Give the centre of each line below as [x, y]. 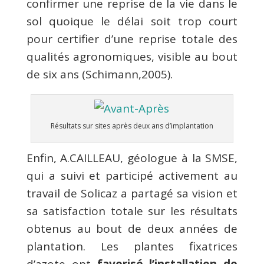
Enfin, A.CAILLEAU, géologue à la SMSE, [132, 158]
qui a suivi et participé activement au [132, 175]
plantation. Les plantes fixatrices [132, 246]
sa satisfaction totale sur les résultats [132, 211]
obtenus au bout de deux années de [132, 228]
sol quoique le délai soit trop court [132, 21]
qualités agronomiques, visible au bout [132, 56]
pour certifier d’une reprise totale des [132, 39]
